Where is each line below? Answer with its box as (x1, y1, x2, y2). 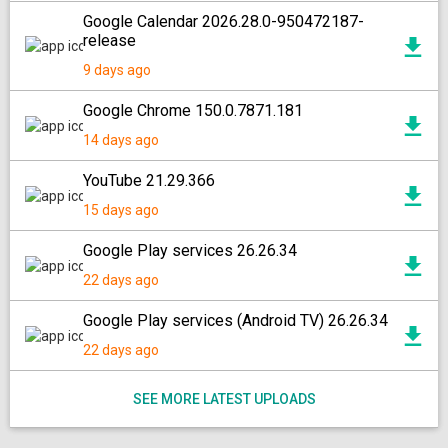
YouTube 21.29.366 (83, 171, 215, 190)
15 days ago (83, 202, 159, 218)
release (83, 31, 136, 50)
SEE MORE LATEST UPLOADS (132, 391, 316, 407)
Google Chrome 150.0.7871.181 (83, 101, 303, 120)
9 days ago (83, 62, 151, 78)
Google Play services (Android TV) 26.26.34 (83, 311, 388, 330)
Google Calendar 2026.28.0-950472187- (83, 12, 364, 31)
